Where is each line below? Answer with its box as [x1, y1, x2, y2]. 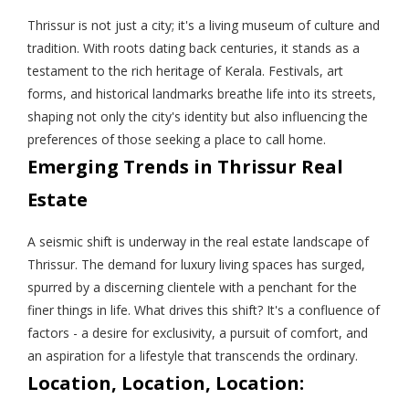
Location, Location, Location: [27, 370, 304, 395]
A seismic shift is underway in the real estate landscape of [27, 232, 369, 250]
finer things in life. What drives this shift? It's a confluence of [27, 300, 380, 319]
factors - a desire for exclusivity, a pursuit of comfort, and [27, 323, 368, 341]
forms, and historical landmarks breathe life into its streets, [27, 84, 376, 102]
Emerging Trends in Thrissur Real [27, 153, 343, 179]
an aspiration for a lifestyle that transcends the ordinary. [27, 346, 358, 364]
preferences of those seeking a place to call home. [27, 130, 326, 148]
